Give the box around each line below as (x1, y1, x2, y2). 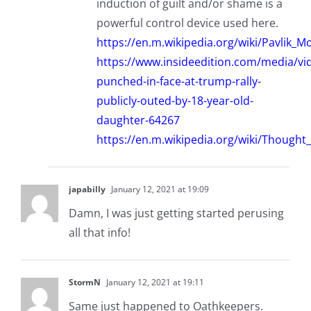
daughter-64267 (96, 112, 180, 128)
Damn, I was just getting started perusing (68, 205, 284, 221)
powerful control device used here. (96, 15, 278, 31)
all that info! (68, 225, 131, 241)
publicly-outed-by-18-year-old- (96, 93, 253, 109)
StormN (68, 276, 101, 289)
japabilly (68, 183, 106, 196)
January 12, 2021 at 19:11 (103, 276, 204, 289)
